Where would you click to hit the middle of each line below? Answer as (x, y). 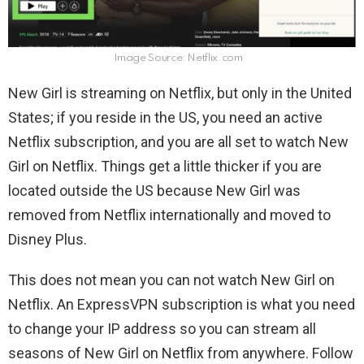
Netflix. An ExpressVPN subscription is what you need (182, 304)
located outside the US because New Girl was (154, 190)
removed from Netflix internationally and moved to (169, 214)
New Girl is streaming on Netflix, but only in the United (180, 93)
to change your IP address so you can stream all (162, 328)
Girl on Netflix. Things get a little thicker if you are (165, 166)
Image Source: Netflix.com (178, 58)
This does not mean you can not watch (134, 279)
